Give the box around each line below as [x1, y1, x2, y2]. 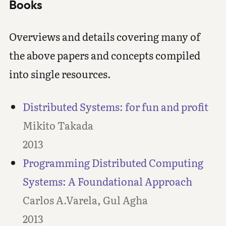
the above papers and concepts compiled [9, 47, 200, 63]
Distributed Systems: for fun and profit [22, 99, 208, 114]
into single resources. [9, 66, 111, 81]
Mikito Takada [22, 118, 93, 133]
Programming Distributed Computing [22, 155, 203, 170]
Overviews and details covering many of [9, 29, 200, 44]
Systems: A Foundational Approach [22, 174, 192, 189]
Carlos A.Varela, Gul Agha [22, 192, 148, 207]
